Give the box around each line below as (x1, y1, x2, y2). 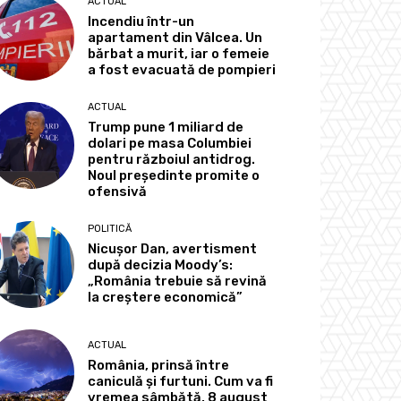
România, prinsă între (88, 357, 230, 374)
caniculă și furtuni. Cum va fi (88, 373, 274, 390)
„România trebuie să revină (88, 272, 268, 289)
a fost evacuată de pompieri (88, 61, 277, 78)
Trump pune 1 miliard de (88, 118, 244, 135)
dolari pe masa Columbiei (88, 134, 252, 151)
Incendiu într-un (88, 13, 195, 30)
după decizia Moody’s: (88, 256, 234, 273)
